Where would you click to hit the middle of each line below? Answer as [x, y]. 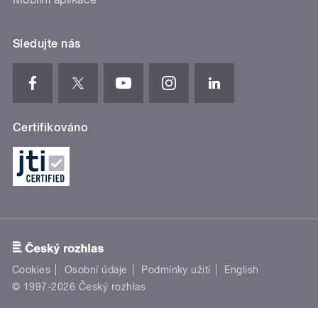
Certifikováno [51, 127]
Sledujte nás [47, 43]
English [242, 270]
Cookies [32, 270]
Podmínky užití [176, 270]
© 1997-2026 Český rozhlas [79, 287]
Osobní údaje [96, 270]
